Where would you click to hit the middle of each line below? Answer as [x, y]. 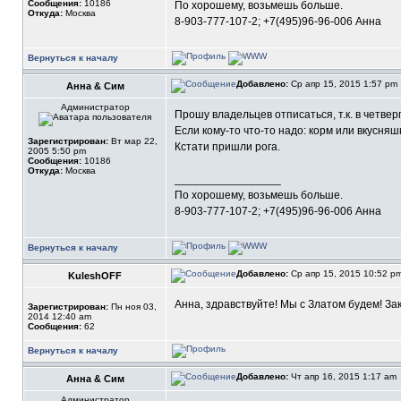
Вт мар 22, [133, 141]
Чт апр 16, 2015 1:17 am [344, 376]
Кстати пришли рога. [227, 147]
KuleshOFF [95, 276]
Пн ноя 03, [132, 307]
